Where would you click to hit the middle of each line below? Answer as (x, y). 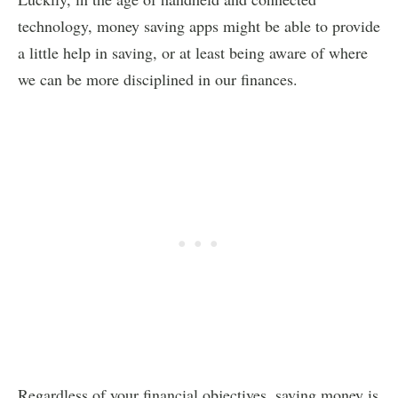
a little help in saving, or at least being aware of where (193, 52)
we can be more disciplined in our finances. (158, 79)
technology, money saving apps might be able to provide (199, 25)
